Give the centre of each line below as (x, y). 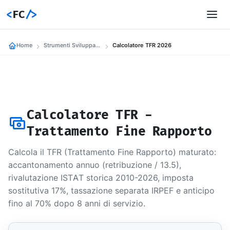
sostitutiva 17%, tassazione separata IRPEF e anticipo (111, 190)
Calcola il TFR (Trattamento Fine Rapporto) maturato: (112, 152)
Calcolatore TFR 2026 (142, 45)
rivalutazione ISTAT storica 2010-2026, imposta (101, 178)
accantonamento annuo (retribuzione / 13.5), (95, 165)
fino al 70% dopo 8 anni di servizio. (77, 203)
